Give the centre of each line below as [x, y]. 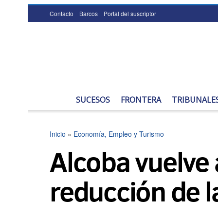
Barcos [89, 13]
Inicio [58, 134]
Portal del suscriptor [130, 13]
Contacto [62, 13]
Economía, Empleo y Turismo [119, 134]
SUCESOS [93, 100]
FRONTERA [141, 100]
